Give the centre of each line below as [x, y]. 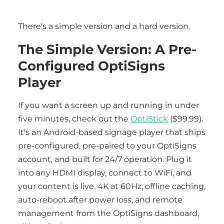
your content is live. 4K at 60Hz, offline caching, [112, 186]
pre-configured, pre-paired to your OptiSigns [107, 146]
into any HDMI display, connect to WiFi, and [105, 173]
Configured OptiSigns [91, 66]
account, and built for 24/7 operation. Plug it [105, 159]
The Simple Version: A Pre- [107, 49]
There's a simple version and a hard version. [104, 26]
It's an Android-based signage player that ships [112, 132]
